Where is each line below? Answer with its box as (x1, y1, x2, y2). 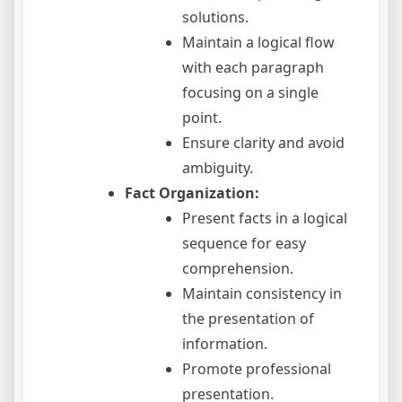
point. (182, 108, 222, 128)
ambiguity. (182, 158, 253, 179)
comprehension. (182, 258, 293, 279)
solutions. (182, 7, 249, 28)
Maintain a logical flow (182, 32, 335, 53)
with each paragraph (182, 57, 324, 78)
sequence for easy (182, 233, 306, 254)
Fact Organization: (125, 183, 259, 204)
